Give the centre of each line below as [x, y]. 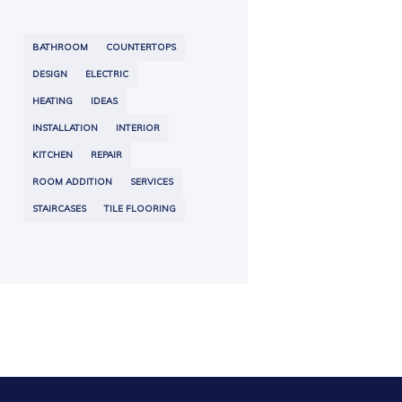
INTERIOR [138, 127]
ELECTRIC [107, 74]
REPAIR [106, 154]
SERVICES [152, 181]
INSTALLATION [65, 127]
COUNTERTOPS [141, 47]
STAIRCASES [59, 208]
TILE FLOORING [140, 208]
